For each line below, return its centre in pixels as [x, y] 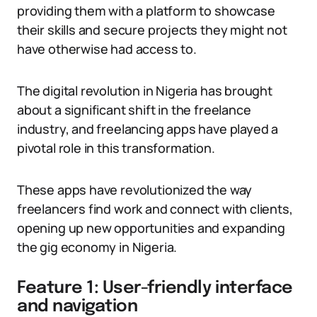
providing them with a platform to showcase [146, 11]
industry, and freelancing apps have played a [148, 129]
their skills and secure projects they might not [152, 30]
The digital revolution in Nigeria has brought [145, 91]
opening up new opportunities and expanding [151, 228]
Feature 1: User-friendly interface [155, 288]
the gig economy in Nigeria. [97, 247]
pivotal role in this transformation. [116, 148]
